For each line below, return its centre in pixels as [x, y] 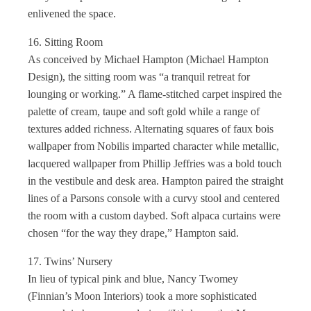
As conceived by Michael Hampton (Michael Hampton [148, 59]
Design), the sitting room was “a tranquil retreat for [139, 77]
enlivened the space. [72, 14]
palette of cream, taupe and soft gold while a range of [144, 111]
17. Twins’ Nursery [70, 261]
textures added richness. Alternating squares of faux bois [151, 129]
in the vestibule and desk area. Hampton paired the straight [155, 181]
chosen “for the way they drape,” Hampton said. [133, 233]
